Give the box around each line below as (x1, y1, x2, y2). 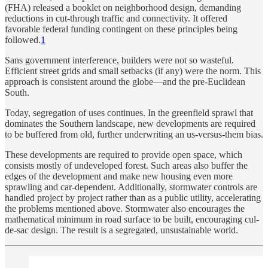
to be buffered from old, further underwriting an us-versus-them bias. (5, 129, 263, 139)
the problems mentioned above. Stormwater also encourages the (5, 203, 245, 214)
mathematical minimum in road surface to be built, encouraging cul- (5, 214, 259, 224)
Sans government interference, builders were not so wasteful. (5, 54, 234, 65)
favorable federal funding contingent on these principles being (5, 23, 237, 34)
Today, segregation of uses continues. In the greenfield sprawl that (5, 107, 253, 118)
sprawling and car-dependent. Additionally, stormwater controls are (5, 181, 257, 192)
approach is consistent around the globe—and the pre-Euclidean (5, 76, 245, 87)
